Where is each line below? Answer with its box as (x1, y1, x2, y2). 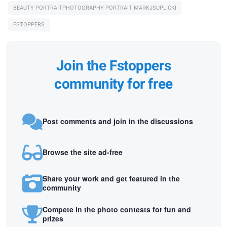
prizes (43, 213, 63, 224)
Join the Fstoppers (56, 55, 171, 77)
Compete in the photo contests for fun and (43, 204, 191, 215)
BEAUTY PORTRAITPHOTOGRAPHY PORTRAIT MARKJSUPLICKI (13, 3, 176, 12)
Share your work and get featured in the (43, 173, 180, 184)
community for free (54, 73, 173, 95)
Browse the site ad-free (43, 147, 123, 158)
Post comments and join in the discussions (43, 116, 193, 127)
